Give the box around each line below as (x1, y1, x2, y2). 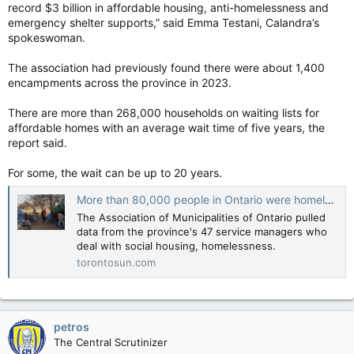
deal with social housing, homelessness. (77, 239, 276, 252)
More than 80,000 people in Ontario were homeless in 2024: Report (77, 193, 325, 207)
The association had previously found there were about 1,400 (8, 61, 325, 74)
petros (54, 319, 89, 333)
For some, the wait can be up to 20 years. (8, 166, 222, 179)
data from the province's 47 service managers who (77, 224, 327, 238)
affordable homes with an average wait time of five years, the (8, 121, 325, 134)
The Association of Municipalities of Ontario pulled (77, 210, 326, 224)
